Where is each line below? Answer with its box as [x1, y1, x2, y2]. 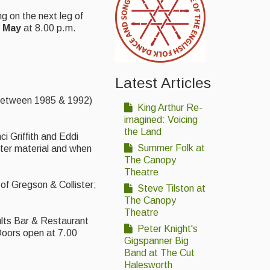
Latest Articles [115, 75, 211, 92]
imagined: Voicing [124, 115, 198, 125]
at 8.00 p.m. [21, 23, 76, 34]
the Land [124, 127, 162, 137]
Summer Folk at [135, 143, 205, 154]
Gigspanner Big [124, 236, 189, 246]
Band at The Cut [124, 248, 195, 259]
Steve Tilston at [135, 183, 206, 194]
